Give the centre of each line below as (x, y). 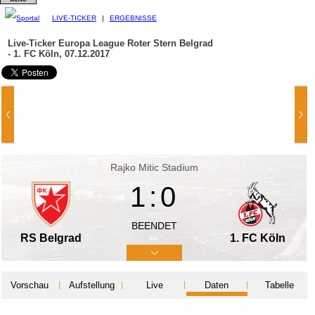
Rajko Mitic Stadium (155, 167)
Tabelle (279, 285)
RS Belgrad (51, 238)
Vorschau (29, 285)
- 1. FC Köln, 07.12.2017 (59, 53)
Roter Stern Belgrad (169, 43)
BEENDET (155, 225)
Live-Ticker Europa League (66, 43)
